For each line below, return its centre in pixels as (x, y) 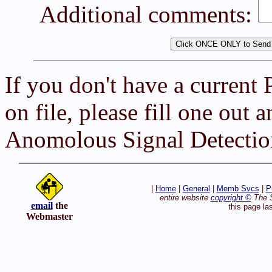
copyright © (231, 198)
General (196, 189)
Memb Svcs (238, 189)
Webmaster (49, 216)
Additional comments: (148, 14)
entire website (185, 198)
